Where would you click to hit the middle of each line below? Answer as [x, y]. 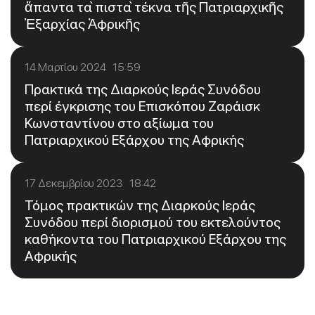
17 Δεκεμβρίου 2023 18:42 [90, 183]
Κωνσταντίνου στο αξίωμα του [119, 123]
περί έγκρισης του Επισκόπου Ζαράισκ [142, 106]
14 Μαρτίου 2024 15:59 [83, 67]
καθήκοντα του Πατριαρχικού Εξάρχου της [155, 239]
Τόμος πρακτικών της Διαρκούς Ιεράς [140, 205]
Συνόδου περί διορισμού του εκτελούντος [153, 222]
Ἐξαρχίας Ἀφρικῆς [82, 24]
